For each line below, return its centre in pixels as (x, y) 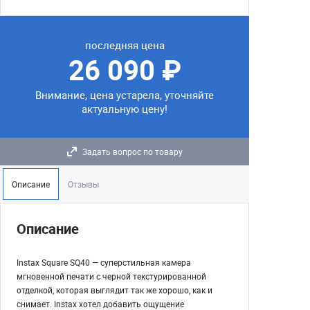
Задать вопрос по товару (132, 152)
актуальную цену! (125, 109)
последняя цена (125, 45)
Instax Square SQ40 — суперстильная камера (104, 262)
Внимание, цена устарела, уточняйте (125, 95)
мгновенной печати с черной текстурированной (111, 276)
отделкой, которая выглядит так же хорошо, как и (115, 290)
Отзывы (83, 184)
